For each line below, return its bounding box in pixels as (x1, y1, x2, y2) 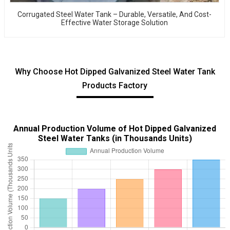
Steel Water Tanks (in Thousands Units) (37, 133, 192, 143)
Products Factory (82, 80, 148, 90)
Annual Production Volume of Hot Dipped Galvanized (13, 123, 217, 133)
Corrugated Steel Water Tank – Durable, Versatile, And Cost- (17, 10, 212, 18)
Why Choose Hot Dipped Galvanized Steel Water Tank (14, 66, 215, 76)
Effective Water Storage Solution (61, 18, 168, 27)
